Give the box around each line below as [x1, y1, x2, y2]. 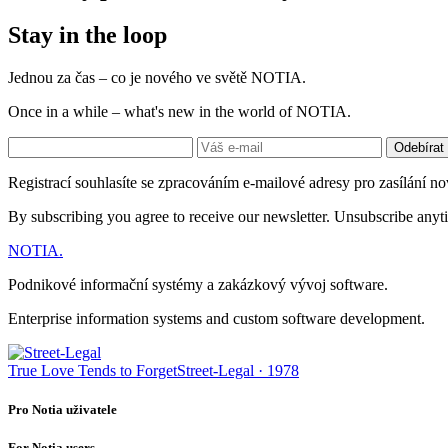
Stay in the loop [8, 21, 167, 48]
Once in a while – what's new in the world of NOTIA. [8, 102, 351, 120]
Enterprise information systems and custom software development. [8, 309, 425, 327]
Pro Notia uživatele [8, 401, 117, 417]
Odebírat [394, 139, 444, 155]
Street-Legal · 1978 [177, 361, 299, 379]
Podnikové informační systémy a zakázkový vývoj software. [8, 275, 388, 293]
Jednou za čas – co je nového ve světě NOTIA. [8, 68, 306, 86]
